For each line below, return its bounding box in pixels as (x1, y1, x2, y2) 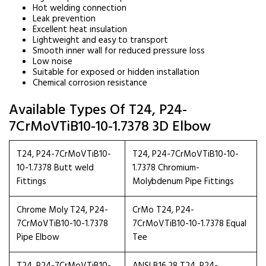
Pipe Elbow (17, 230, 59, 245)
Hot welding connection (33, 1, 126, 15)
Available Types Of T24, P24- (9, 99, 187, 122)
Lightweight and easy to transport (33, 33, 168, 47)
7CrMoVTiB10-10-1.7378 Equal (132, 217, 246, 231)
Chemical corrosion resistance (33, 76, 147, 90)
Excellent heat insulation (33, 23, 127, 37)
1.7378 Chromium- (132, 161, 199, 175)
